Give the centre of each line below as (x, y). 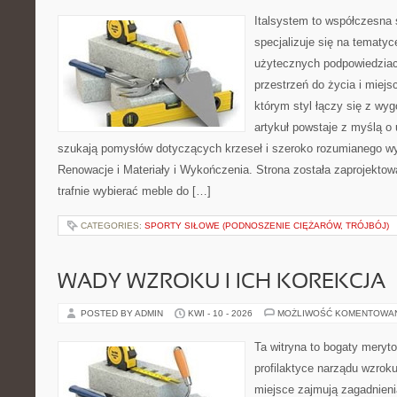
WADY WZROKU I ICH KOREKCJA (222, 283)
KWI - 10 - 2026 (220, 313)
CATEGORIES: (113, 226)
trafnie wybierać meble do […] (134, 191)
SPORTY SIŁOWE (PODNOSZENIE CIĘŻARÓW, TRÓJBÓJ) (267, 226)
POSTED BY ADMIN (123, 313)
